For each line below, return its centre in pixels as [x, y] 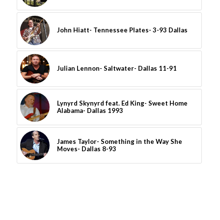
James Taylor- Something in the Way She [119, 141]
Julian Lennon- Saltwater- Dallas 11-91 [117, 68]
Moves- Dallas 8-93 [86, 149]
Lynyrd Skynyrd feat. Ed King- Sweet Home [122, 103]
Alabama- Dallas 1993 [90, 110]
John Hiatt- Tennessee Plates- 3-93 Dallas [122, 30]
